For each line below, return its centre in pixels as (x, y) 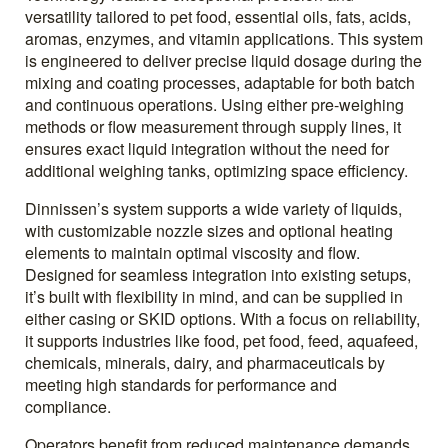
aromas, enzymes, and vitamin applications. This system (224, 39)
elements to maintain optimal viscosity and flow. (192, 253)
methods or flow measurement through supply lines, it (213, 127)
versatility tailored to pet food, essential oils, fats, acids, (218, 17)
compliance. (68, 407)
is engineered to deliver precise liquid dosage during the (223, 61)
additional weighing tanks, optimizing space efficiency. (216, 171)
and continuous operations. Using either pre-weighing (214, 105)
